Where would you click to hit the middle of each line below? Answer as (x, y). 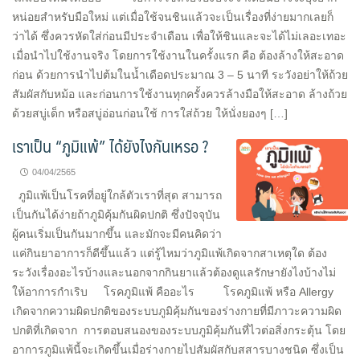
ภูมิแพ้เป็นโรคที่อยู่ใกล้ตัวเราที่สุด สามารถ (117, 195)
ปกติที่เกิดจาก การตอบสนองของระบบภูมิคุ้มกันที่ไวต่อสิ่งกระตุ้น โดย (179, 330)
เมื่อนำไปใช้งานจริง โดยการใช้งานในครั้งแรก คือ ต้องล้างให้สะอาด (178, 55)
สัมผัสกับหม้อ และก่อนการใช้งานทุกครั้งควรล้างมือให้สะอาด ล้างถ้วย (180, 94)
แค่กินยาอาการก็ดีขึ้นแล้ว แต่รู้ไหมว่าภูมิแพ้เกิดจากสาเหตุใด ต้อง (170, 253)
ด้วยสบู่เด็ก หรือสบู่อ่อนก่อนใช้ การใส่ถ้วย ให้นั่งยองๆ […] (150, 113)
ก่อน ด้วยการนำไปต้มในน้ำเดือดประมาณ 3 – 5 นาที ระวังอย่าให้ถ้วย (180, 75)
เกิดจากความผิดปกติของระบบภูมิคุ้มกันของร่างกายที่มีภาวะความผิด (177, 311)
